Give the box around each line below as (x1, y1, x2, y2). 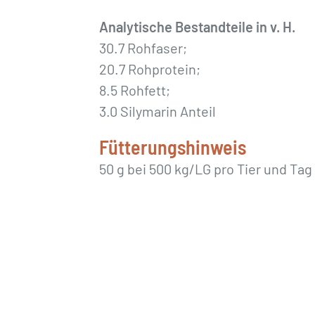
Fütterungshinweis (99, 135, 247, 159)
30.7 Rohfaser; (99, 39, 188, 56)
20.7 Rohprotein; (99, 60, 201, 77)
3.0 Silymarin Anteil (99, 103, 217, 120)
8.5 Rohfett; (99, 82, 171, 98)
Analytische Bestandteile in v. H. (99, 18, 296, 35)
